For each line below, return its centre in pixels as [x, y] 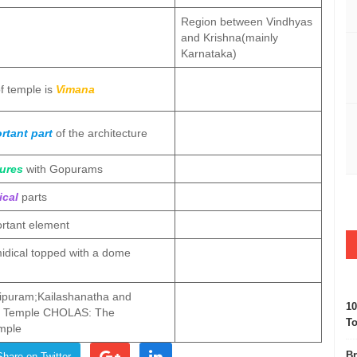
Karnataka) [209, 53]
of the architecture [100, 133]
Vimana [75, 89]
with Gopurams [63, 169]
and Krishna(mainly [229, 37]
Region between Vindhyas [247, 22]
